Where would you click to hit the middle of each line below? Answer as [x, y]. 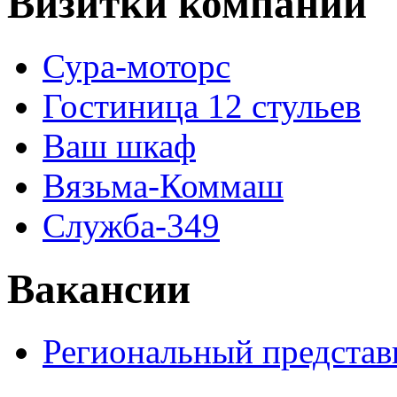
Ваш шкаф [119, 146]
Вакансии [99, 288]
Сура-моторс [136, 66]
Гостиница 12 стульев [202, 106]
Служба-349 [131, 226]
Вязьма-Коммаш [163, 186]
